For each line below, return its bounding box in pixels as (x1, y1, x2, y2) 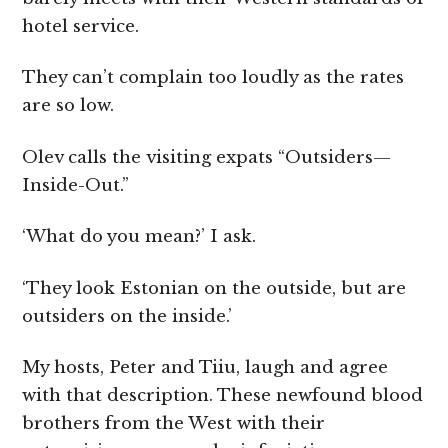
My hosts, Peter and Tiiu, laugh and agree (22, 357, 389, 379)
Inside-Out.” (22, 174, 130, 196)
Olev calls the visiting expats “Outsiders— (22, 146, 392, 168)
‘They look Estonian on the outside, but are (22, 277, 407, 299)
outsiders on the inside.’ (22, 305, 233, 327)
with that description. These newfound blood (22, 385, 424, 407)
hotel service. (22, 15, 140, 37)
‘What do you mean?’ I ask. (22, 226, 257, 248)
